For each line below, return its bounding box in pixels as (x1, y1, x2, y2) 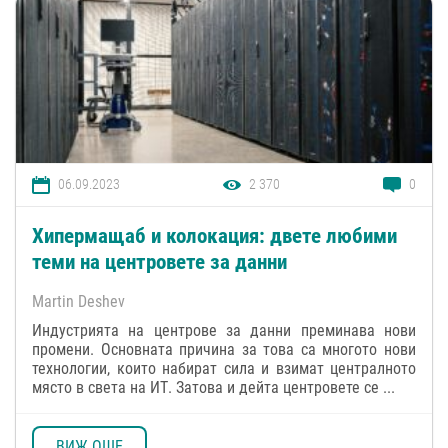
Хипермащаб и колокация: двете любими (32, 223, 397, 248)
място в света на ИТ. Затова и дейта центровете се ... (32, 377, 395, 397)
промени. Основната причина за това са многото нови (32, 339, 416, 359)
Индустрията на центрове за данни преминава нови (32, 320, 416, 340)
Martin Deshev (32, 291, 125, 311)
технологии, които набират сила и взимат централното (32, 358, 416, 378)
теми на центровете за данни (32, 249, 287, 274)
